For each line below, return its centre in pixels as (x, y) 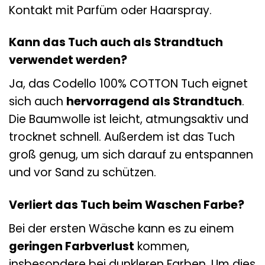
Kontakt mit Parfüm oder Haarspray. (110, 10)
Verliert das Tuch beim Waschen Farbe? (127, 205)
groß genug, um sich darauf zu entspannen (131, 155)
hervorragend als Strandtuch (154, 102)
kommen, (162, 246)
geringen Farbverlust (72, 246)
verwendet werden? (68, 60)
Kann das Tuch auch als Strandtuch (116, 43)
